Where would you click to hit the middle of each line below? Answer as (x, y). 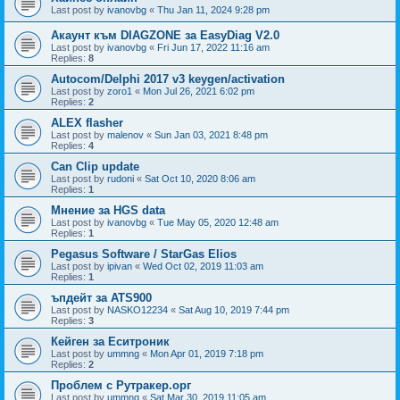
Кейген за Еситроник (110, 342)
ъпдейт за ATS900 (101, 298)
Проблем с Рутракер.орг (121, 385)
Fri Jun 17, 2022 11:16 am (213, 47)
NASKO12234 (137, 310)
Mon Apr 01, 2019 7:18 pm (207, 354)
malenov (125, 135)
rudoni (121, 179)
